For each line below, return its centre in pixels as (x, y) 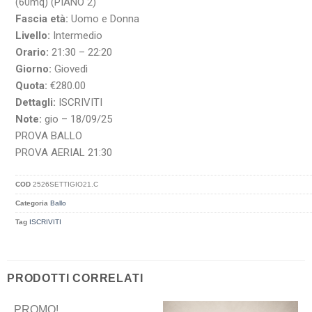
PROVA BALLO (49, 136)
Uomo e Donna (104, 19)
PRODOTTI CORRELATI (75, 279)
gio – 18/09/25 (77, 119)
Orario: (32, 53)
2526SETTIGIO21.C (66, 184)
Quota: (32, 86)
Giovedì (70, 69)
